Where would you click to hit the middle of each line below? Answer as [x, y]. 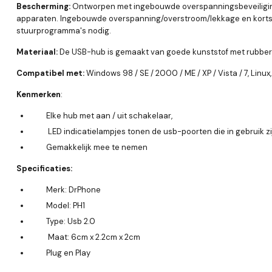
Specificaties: [44, 168]
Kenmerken [39, 94]
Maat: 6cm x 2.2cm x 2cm [94, 237]
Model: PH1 [66, 205]
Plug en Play [68, 253]
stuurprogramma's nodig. [64, 30]
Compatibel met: [51, 73]
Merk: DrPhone [73, 189]
